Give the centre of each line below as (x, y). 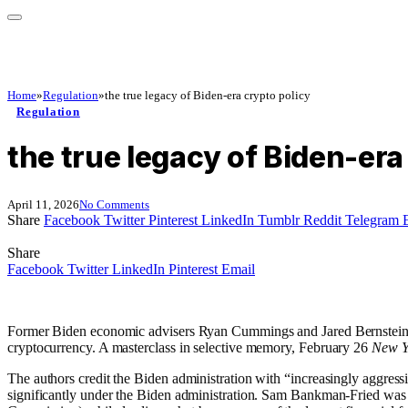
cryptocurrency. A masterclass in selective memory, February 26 (189, 347)
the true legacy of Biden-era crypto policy (208, 96)
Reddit (322, 219)
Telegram (372, 219)
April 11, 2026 (43, 204)
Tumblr (279, 219)
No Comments (114, 204)
